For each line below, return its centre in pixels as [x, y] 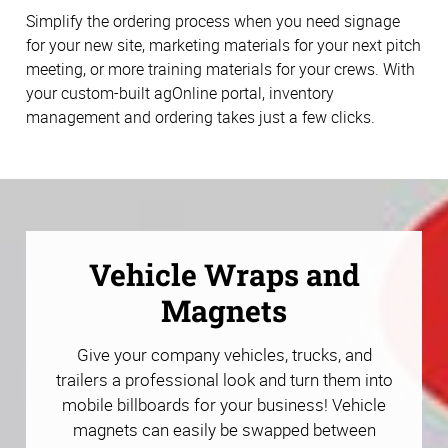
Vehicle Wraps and [224, 275]
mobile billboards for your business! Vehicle [224, 405]
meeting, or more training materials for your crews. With [220, 68]
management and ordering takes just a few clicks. [200, 116]
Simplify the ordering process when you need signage [213, 20]
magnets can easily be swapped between [224, 430]
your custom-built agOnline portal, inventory [180, 92]
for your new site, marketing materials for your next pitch [223, 44]
